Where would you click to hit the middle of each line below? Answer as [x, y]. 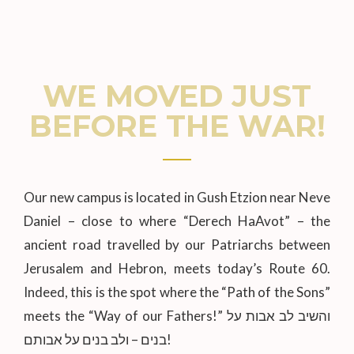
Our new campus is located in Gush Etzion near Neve [177, 198]
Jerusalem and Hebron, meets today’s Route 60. [177, 269]
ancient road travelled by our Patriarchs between [177, 245]
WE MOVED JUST [177, 96]
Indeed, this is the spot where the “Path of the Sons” [177, 292]
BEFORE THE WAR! [177, 126]
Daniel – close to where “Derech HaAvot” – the [177, 221]
